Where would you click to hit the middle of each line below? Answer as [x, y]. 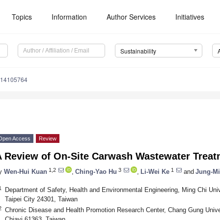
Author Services [131, 17]
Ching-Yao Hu [96, 171]
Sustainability [138, 51]
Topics [22, 17]
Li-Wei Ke [155, 171]
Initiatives [190, 17]
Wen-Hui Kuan [26, 171]
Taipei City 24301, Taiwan [41, 199]
